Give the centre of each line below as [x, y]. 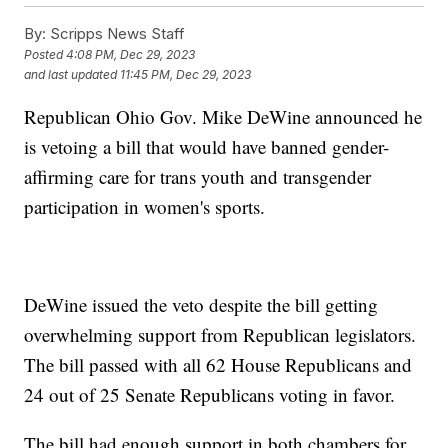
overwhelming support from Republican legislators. [220, 334]
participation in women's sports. [148, 206]
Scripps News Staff [116, 33]
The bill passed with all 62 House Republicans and [218, 364]
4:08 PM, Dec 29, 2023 [131, 55]
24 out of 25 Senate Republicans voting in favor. [213, 394]
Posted [45, 55]
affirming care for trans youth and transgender [198, 176]
